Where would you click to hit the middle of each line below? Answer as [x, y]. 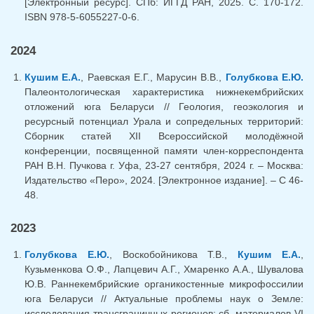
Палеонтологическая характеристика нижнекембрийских [164, 91]
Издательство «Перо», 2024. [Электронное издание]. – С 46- [164, 180]
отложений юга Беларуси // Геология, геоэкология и [164, 106]
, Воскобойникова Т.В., [173, 255]
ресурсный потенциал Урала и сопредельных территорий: [164, 121]
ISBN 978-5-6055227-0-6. [82, 16]
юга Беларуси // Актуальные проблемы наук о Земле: [164, 299]
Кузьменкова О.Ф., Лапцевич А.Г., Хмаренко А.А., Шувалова [164, 269]
